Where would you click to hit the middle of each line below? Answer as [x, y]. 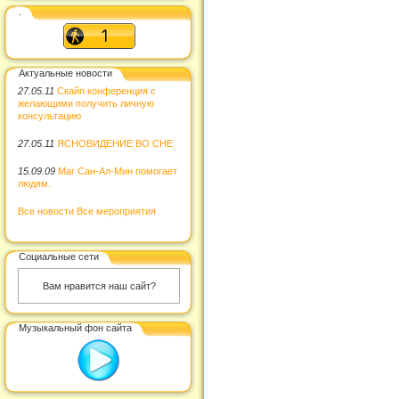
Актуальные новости [65, 73]
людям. [34, 183]
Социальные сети [59, 256]
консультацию [49, 116]
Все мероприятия [116, 211]
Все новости [46, 211]
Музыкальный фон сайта [75, 327]
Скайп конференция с [106, 91]
